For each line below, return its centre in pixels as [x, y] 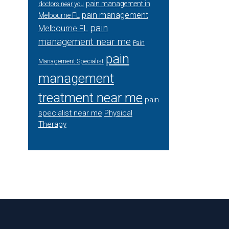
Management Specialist [71, 61]
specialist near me [70, 113]
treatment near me [90, 98]
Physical [118, 113]
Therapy [52, 124]
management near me [84, 42]
